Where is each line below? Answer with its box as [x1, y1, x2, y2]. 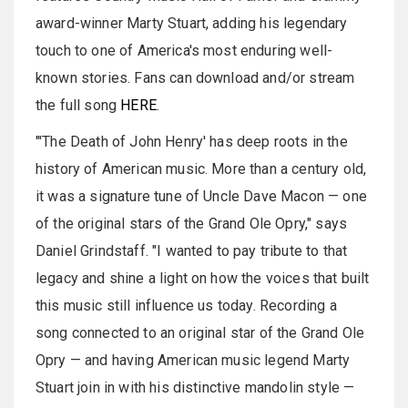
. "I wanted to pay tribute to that [145, 242, 348, 260]
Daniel [36, 242, 81, 260]
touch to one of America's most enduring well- [36, 42, 333, 59]
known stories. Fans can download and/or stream [36, 69, 355, 87]
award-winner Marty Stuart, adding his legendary [36, 15, 348, 32]
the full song [36, 97, 121, 114]
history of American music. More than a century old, [36, 160, 367, 178]
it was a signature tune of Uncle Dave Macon [36, 188, 329, 205]
